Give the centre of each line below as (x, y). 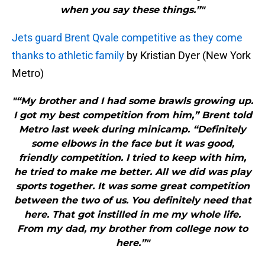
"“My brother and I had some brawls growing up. (132, 101)
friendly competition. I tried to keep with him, (132, 158)
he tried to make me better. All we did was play (132, 172)
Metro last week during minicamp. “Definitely (132, 130)
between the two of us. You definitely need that (132, 201)
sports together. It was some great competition (132, 186)
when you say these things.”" (132, 10)
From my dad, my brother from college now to (132, 229)
